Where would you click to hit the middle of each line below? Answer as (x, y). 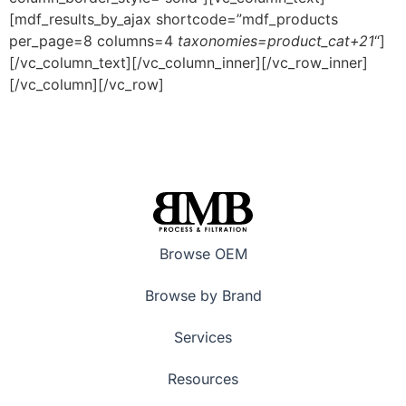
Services (203, 337)
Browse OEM (203, 253)
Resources (203, 378)
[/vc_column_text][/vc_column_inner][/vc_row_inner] (188, 63)
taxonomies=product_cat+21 (276, 41)
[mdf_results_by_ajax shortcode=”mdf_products (174, 19)
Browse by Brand (203, 295)
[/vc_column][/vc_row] (87, 85)
